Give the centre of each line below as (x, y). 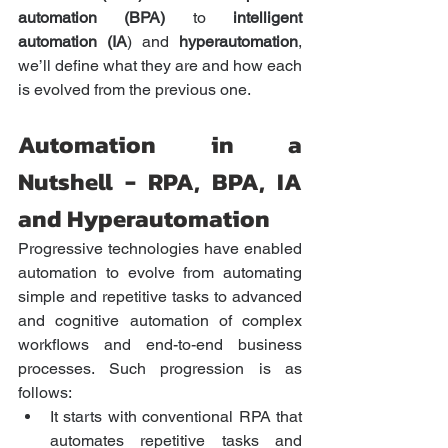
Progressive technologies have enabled (160, 249)
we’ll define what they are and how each (160, 66)
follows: (45, 393)
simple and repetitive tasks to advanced (160, 297)
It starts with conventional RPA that (176, 417)
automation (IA (72, 42)
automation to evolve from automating (160, 273)
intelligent (268, 18)
